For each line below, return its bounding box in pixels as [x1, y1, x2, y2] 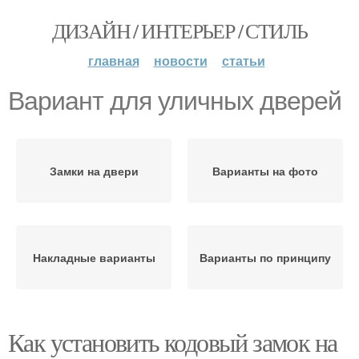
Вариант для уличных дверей [8, 87, 341, 115]
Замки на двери [49, 163, 139, 179]
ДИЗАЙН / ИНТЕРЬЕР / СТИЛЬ [51, 17, 308, 44]
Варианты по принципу [200, 249, 331, 265]
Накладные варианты [32, 249, 155, 265]
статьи [221, 51, 265, 70]
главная [87, 51, 139, 70]
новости [153, 51, 208, 70]
